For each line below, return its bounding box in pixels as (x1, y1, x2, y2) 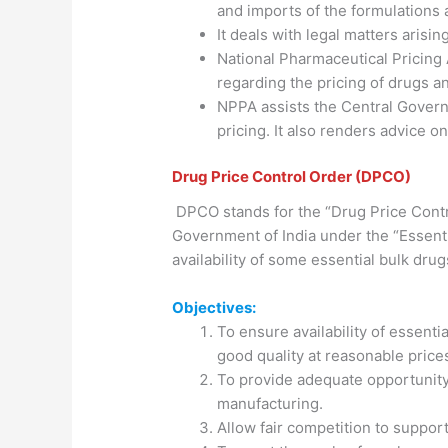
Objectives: (172, 297, 257, 317)
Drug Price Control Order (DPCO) (172, 167, 412, 187)
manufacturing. (217, 393, 324, 413)
